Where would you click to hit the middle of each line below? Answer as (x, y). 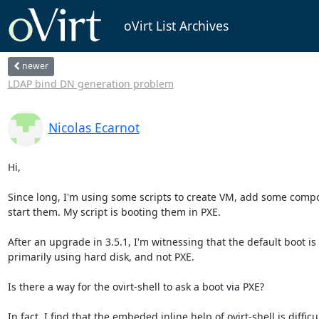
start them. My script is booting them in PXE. (114, 211)
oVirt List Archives (176, 26)
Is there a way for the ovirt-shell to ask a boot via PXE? (136, 286)
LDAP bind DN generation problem (90, 83)
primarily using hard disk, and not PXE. (101, 256)
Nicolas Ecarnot (94, 127)
